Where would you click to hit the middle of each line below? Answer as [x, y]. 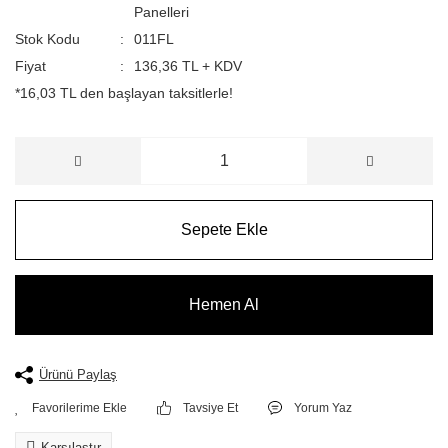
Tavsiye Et [211, 408]
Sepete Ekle [224, 229]
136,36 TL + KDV [187, 66]
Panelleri [161, 12]
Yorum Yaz [323, 408]
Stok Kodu [47, 39]
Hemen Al [224, 304]
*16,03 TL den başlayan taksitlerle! [124, 93]
